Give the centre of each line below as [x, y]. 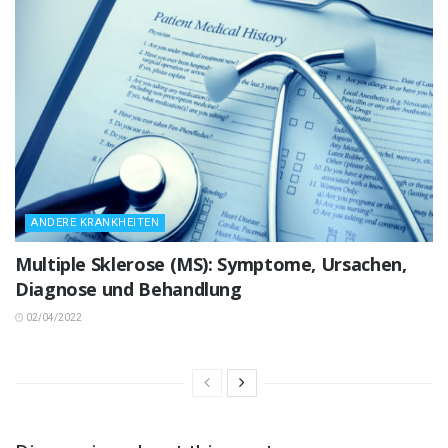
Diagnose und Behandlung [128, 289]
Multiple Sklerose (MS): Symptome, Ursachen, [211, 264]
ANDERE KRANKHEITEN [95, 223]
